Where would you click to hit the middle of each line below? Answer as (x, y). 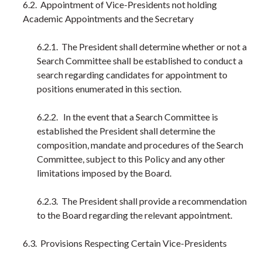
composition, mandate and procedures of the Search (140, 145)
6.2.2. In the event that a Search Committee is (127, 117)
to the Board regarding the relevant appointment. (135, 215)
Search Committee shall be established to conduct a (140, 61)
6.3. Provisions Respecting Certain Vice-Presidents (125, 243)
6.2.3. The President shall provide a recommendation (142, 201)
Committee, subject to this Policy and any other (131, 159)
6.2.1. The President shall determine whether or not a (142, 46)
